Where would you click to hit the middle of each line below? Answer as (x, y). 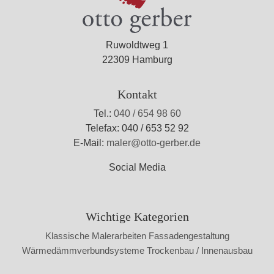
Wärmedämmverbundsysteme (83, 250)
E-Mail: (90, 143)
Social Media (137, 167)
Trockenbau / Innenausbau (199, 250)
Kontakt (137, 94)
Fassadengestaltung (189, 235)
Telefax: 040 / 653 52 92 (137, 128)
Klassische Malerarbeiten (95, 235)
